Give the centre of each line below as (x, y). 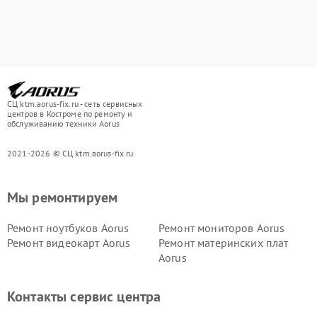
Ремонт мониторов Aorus (222, 227)
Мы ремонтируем (63, 197)
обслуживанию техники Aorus (63, 123)
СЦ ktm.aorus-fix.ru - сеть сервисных (75, 103)
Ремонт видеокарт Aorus (69, 242)
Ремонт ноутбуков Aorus (68, 227)
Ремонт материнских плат (224, 242)
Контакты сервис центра (84, 296)
